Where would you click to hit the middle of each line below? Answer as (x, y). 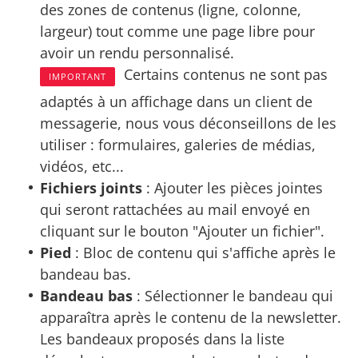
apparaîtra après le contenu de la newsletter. (191, 318)
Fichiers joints (91, 188)
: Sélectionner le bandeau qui (233, 296)
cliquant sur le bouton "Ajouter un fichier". (183, 231)
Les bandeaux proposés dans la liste (163, 339)
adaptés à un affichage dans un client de (177, 102)
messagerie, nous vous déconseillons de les (189, 123)
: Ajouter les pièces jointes (233, 188)
